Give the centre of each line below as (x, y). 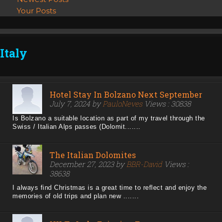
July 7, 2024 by (76, 104)
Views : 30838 (166, 104)
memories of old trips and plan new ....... (76, 196)
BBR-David (144, 164)
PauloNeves (122, 104)
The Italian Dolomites (93, 155)
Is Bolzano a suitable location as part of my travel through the (109, 118)
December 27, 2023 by (88, 164)
